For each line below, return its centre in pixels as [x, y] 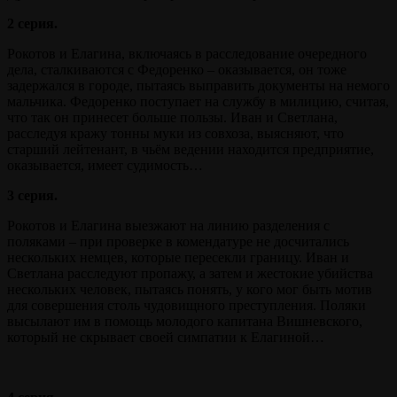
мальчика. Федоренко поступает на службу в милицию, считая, [198, 102]
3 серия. [32, 196]
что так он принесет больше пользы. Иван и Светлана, [172, 118]
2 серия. [32, 24]
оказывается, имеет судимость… [105, 166]
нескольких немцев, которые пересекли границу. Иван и [178, 258]
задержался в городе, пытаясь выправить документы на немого [198, 86]
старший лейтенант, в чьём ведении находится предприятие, [191, 150]
